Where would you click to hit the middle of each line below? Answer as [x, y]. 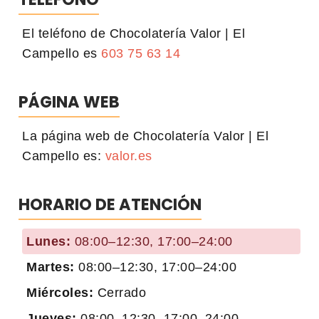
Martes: [51, 267]
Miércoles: [60, 292]
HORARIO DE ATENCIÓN [110, 204]
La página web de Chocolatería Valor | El [145, 136]
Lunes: [48, 241]
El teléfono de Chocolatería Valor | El [134, 33]
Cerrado [120, 292]
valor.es [129, 156]
